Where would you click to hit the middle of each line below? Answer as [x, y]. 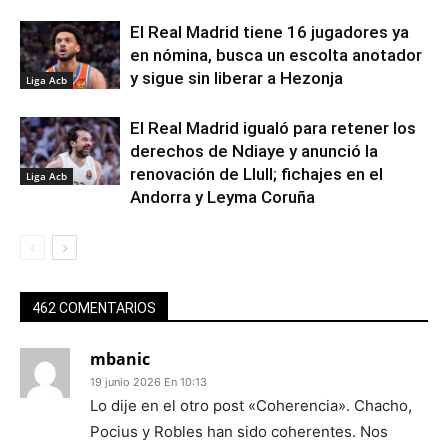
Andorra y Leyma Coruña [222, 196]
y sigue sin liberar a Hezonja [236, 77]
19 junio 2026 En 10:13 [148, 381]
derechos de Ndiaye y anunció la [254, 150]
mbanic [120, 358]
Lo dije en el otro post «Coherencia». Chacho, [251, 405]
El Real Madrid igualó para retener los [273, 127]
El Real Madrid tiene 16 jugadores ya [269, 31]
